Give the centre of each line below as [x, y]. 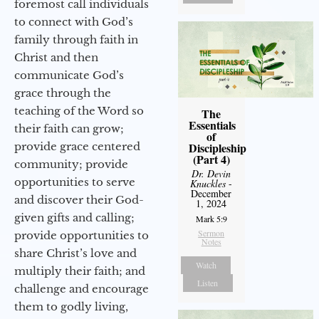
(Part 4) [211, 159]
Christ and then [56, 57]
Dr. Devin [211, 173]
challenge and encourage [82, 288]
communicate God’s [69, 75]
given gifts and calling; [74, 217]
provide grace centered [77, 146]
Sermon [211, 232]
